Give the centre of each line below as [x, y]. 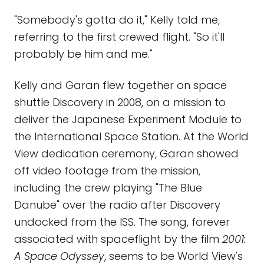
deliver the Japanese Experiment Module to [128, 119]
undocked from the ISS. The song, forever [122, 222]
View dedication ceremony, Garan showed [126, 154]
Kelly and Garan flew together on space [121, 85]
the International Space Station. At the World [131, 136]
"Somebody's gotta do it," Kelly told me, [117, 20]
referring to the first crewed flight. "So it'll [119, 37]
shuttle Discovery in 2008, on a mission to [120, 102]
